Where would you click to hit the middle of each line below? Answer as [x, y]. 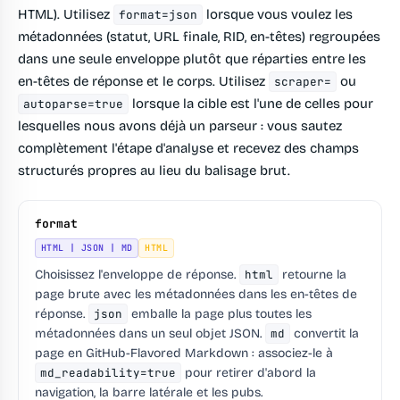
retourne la [312, 275]
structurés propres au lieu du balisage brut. [154, 171]
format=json [158, 15]
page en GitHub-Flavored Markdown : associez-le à [184, 354]
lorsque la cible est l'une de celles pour [251, 104]
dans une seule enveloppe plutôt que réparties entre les [192, 59]
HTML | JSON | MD [87, 248]
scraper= [303, 82]
